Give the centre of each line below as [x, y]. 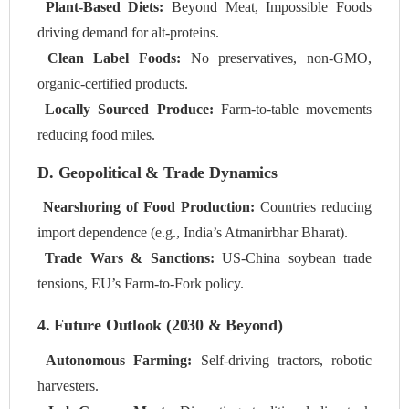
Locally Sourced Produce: [129, 110]
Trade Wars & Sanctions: [130, 258]
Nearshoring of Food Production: [149, 207]
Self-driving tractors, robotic [282, 361]
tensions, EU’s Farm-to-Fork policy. [141, 284]
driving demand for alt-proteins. [128, 33]
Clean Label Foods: [114, 58]
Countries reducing [313, 207]
